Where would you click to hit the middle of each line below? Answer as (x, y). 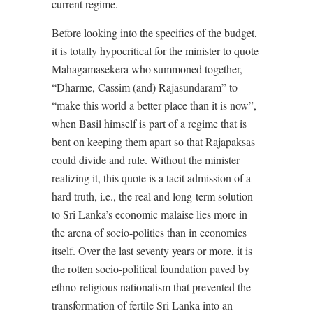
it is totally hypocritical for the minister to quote (155, 51)
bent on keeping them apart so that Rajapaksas (153, 141)
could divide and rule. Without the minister (146, 160)
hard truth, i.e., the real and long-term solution (152, 196)
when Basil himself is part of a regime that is (149, 123)
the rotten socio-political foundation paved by (151, 269)
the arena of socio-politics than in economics (149, 232)
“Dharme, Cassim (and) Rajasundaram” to (145, 87)
